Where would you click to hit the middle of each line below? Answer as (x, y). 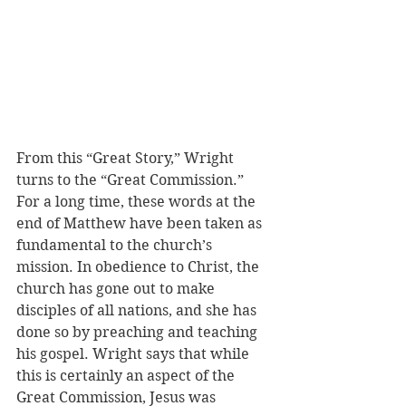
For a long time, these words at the (138, 202)
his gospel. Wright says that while (135, 354)
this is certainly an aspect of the (127, 376)
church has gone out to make (117, 289)
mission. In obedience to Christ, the (140, 267)
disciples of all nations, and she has (138, 310)
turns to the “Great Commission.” (132, 180)
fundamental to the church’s (116, 245)
